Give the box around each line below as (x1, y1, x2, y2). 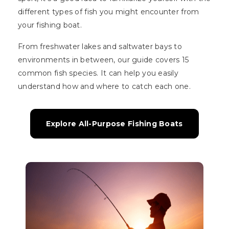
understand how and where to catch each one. (18, 82, 191, 91)
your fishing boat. (18, 20, 82, 30)
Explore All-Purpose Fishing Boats (46, 119, 183, 129)
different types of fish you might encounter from (18, 7, 199, 17)
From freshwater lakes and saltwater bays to (18, 42, 182, 52)
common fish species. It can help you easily (18, 68, 179, 78)
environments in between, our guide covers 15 (18, 55, 189, 65)
